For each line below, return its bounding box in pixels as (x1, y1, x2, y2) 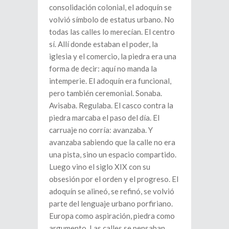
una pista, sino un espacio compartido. (49, 149, 176, 159)
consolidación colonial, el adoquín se (49, 2, 172, 12)
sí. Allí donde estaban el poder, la (49, 39, 158, 49)
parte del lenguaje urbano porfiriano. (49, 198, 173, 208)
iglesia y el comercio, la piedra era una (49, 51, 176, 61)
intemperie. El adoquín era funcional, (49, 76, 171, 85)
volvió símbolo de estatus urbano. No (49, 14, 174, 24)
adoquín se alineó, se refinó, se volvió (49, 186, 174, 196)
